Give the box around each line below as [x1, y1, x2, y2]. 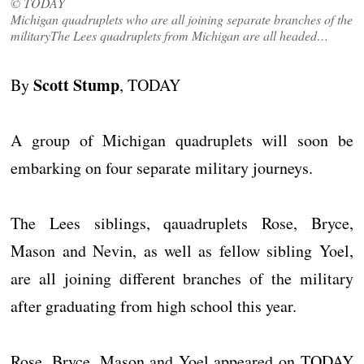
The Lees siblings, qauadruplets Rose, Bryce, [11, 212, 353, 234]
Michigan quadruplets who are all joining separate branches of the [11, 10, 353, 28]
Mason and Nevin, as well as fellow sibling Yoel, [11, 240, 353, 262]
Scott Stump [33, 73, 120, 97]
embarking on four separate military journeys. [11, 157, 314, 179]
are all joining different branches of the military [11, 267, 353, 289]
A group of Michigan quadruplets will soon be [11, 129, 353, 151]
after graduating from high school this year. [11, 295, 297, 317]
